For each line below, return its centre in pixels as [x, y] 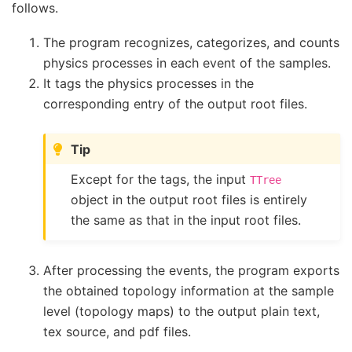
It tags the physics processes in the [148, 84]
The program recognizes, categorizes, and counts [191, 43]
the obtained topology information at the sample [189, 291]
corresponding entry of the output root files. [175, 104]
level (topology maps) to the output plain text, [181, 312]
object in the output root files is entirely [189, 200]
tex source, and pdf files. [117, 332]
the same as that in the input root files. [186, 220]
